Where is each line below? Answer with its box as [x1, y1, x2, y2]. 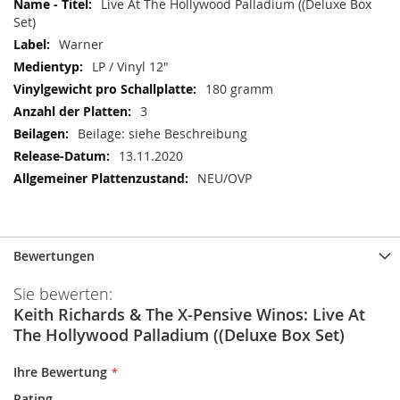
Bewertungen [13, 247, 95, 264]
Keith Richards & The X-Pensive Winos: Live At [13, 304, 365, 325]
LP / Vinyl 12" [92, 58, 169, 75]
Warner [59, 36, 104, 53]
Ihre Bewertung [13, 363, 107, 380]
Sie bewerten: [13, 283, 112, 304]
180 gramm [205, 80, 273, 97]
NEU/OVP [197, 170, 252, 187]
